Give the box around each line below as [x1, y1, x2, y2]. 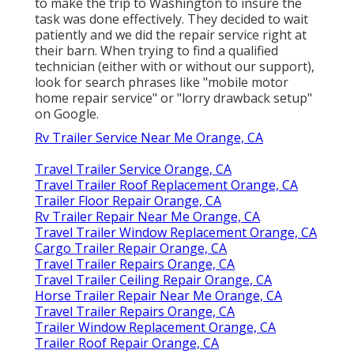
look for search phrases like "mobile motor [35, 73, 288, 91]
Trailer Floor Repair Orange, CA [35, 191, 221, 209]
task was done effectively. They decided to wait [35, 9, 308, 28]
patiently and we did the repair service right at [35, 25, 307, 43]
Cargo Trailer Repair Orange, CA [35, 239, 227, 257]
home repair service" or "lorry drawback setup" [35, 88, 312, 107]
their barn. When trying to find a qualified [35, 41, 278, 59]
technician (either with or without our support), [35, 57, 314, 75]
